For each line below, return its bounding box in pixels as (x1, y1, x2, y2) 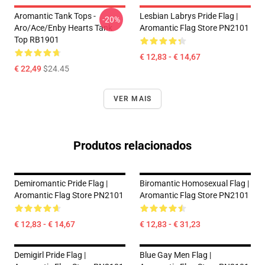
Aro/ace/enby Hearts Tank (14, 23, 112, 33)
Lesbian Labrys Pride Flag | (140, 11, 238, 21)
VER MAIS (113, 95, 152, 103)
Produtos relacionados (73, 138, 192, 153)
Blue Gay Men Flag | (140, 250, 211, 260)
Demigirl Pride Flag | (14, 250, 86, 260)
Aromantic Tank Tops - (14, 11, 96, 21)
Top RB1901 (14, 35, 59, 44)
